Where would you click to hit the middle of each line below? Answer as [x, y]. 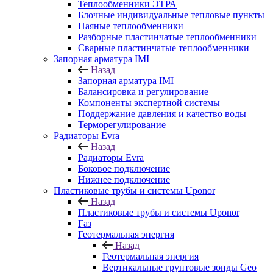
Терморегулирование [122, 125]
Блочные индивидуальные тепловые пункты [171, 15]
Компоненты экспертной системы [149, 103]
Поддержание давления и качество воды [162, 114]
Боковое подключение [124, 168]
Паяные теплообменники [131, 26]
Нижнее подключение [124, 179]
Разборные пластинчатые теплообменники [167, 37]
